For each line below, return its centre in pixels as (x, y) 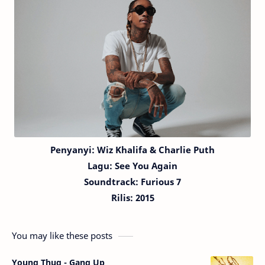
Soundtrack (110, 182)
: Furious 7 (158, 182)
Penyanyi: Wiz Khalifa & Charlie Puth (132, 150)
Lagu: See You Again (132, 166)
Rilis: (123, 198)
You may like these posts (62, 235)
